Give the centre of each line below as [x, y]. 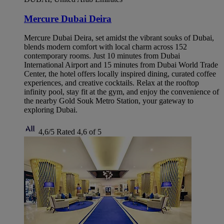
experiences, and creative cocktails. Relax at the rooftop [111, 83]
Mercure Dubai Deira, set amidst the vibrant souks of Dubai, [119, 38]
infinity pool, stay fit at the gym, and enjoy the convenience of [121, 92]
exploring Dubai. [51, 110]
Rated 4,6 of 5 [79, 132]
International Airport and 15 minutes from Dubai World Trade [121, 65]
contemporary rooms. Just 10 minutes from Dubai [102, 56]
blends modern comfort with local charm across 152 [105, 47]
